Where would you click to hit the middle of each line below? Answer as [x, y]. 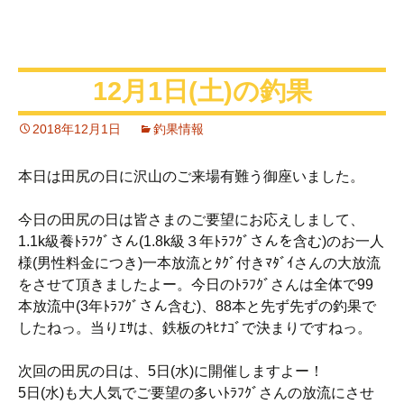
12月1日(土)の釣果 [202, 91]
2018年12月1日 [77, 129]
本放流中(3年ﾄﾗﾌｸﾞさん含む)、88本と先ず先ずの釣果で [197, 306]
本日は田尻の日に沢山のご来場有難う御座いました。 [191, 176]
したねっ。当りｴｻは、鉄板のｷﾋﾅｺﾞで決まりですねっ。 [195, 327]
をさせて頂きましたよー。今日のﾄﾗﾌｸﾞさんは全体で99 [196, 284]
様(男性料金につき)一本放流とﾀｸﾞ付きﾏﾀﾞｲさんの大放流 [199, 262]
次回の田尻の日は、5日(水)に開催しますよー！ [171, 371]
